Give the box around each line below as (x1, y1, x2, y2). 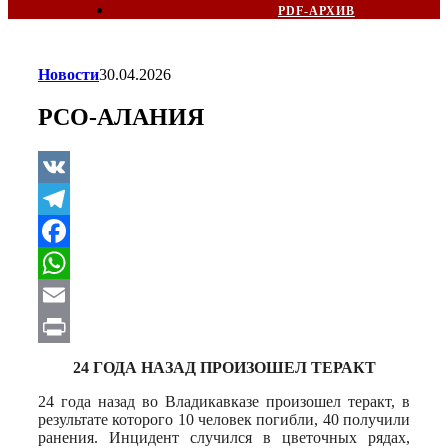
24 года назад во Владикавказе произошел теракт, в (38, 392, 410, 410)
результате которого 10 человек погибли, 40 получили (38, 410, 410, 428)
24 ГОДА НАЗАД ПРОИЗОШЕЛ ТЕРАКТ (72, 358, 376, 376)
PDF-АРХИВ (277, 4, 355, 18)
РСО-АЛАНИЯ (38, 103, 204, 130)
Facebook (38, 253, 104, 271)
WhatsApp (38, 285, 112, 303)
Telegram (38, 221, 102, 239)
